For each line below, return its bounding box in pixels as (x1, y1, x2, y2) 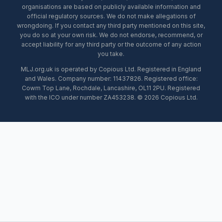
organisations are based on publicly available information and (21, 3, 201, 10)
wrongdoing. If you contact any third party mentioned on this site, (17, 22, 205, 29)
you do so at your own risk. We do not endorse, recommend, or (19, 31, 203, 39)
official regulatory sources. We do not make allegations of (26, 12, 196, 20)
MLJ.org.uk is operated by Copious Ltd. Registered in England (21, 65, 201, 73)
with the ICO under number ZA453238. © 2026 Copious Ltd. (24, 94, 198, 101)
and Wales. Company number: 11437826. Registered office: (24, 75, 198, 82)
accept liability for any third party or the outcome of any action (21, 41, 201, 48)
